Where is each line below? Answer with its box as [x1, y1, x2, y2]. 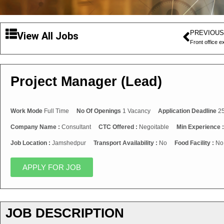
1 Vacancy [121, 107, 150, 115]
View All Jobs [17, 30, 78, 42]
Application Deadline [158, 107, 216, 115]
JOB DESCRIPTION [5, 206, 124, 220]
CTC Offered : [98, 123, 139, 131]
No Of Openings [76, 107, 121, 115]
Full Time [42, 107, 69, 115]
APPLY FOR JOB [22, 163, 81, 172]
